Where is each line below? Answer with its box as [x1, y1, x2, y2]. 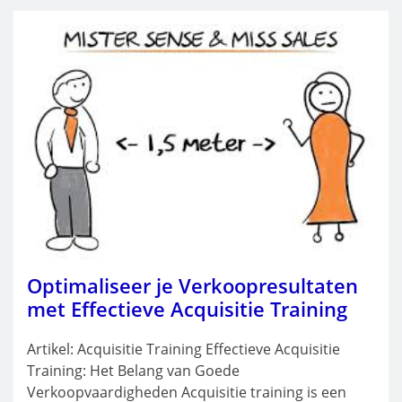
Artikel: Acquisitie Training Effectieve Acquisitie [27, 338, 340, 359]
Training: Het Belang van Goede [27, 360, 240, 380]
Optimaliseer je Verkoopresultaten [27, 271, 358, 299]
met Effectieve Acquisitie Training [27, 294, 347, 322]
